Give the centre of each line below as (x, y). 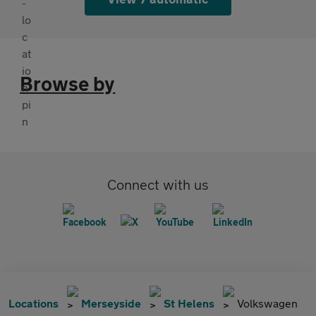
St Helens (189, 303)
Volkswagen (267, 303)
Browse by (68, 84)
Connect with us (158, 185)
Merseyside (111, 303)
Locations (34, 303)
